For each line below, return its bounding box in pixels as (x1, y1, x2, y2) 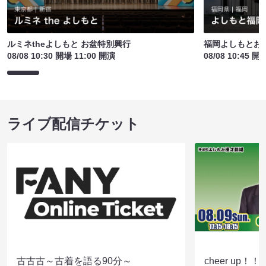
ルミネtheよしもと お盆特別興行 (7, 39, 131, 49)
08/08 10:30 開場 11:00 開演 (7, 50, 115, 61)
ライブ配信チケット (7, 115, 140, 132)
